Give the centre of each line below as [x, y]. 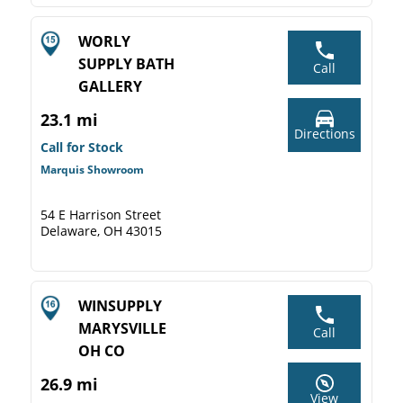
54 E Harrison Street [101, 215]
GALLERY [110, 86]
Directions [324, 134]
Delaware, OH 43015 [101, 231]
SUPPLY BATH [126, 64]
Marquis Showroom [92, 170]
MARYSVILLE [122, 328]
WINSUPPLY [120, 306]
